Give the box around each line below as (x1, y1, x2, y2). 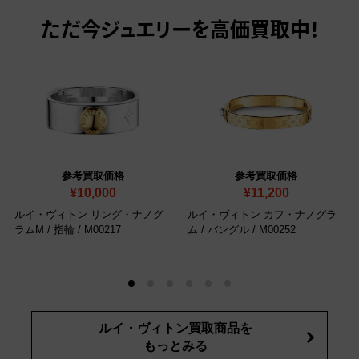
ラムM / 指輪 (14, 224, 75, 236)
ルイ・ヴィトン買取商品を (99, 321, 252, 336)
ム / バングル (188, 224, 249, 236)
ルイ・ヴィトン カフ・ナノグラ (188, 208, 337, 221)
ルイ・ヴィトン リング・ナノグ (14, 208, 163, 221)
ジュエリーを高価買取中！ (100, 22, 319, 42)
